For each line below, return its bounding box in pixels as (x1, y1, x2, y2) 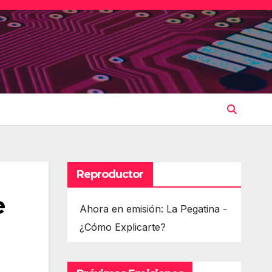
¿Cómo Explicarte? (79, 220, 166, 233)
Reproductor (76, 167, 144, 181)
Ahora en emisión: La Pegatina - (79, 202, 227, 215)
